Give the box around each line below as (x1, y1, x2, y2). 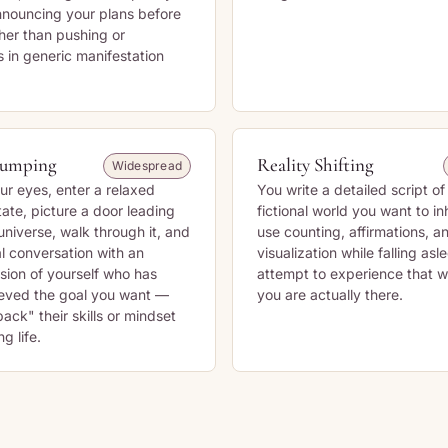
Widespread (111, 158, 182, 173)
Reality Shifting (257, 153, 374, 176)
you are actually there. (257, 286, 403, 303)
